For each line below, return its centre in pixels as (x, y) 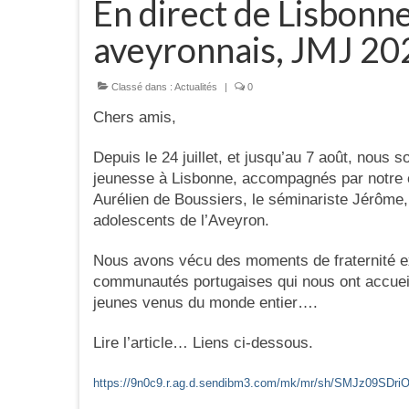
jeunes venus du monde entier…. (205, 302)
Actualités (196, 86)
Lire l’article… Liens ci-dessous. (203, 342)
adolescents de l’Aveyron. (181, 220)
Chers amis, (135, 117)
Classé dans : (142, 86)
